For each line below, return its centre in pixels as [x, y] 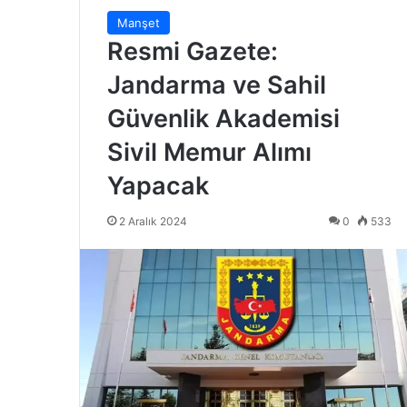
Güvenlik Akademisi [223, 119]
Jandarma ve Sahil [217, 85]
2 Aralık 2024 [153, 221]
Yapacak [158, 186]
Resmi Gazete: [193, 51]
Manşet [139, 23]
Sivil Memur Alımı [209, 152]
